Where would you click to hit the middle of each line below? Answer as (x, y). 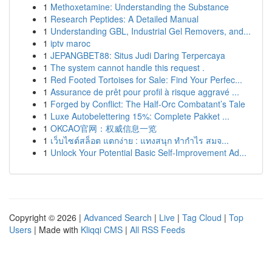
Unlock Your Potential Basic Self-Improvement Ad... (148, 152)
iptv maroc (70, 43)
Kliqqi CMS (102, 229)
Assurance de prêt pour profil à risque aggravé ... (145, 92)
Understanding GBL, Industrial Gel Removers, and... (151, 31)
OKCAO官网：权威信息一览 (104, 128)
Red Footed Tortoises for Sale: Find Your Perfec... (146, 80)
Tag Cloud (202, 217)
